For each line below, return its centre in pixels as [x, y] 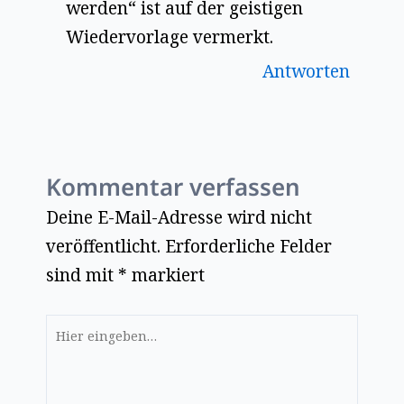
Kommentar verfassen [173, 186]
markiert [165, 275]
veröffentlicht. [103, 246]
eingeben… [90, 358]
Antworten [306, 71]
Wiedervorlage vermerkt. [170, 37]
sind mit [82, 275]
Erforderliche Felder [248, 246]
